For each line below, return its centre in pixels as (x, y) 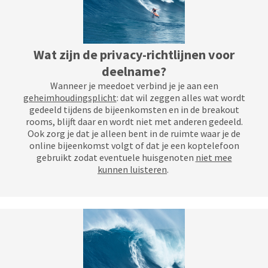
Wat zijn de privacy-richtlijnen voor (134, 54)
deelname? (134, 71)
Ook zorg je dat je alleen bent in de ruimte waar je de (134, 133)
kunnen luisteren (132, 169)
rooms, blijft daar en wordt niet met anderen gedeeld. (134, 121)
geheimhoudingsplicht (70, 98)
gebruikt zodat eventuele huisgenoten (116, 157)
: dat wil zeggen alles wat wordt (181, 98)
